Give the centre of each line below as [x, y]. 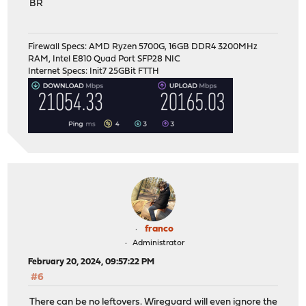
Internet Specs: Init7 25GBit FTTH [94, 71]
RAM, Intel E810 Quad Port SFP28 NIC [105, 59]
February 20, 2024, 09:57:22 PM [92, 262]
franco [159, 229]
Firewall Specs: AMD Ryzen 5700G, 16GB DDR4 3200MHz [143, 46]
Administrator [158, 243]
